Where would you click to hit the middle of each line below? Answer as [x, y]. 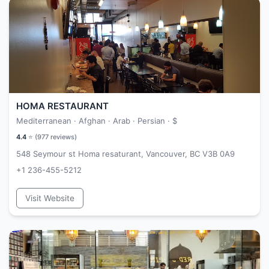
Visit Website [50, 198]
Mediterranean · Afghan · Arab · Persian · [94, 121]
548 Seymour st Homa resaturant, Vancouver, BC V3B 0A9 [125, 154]
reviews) [63, 137]
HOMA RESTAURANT [62, 106]
